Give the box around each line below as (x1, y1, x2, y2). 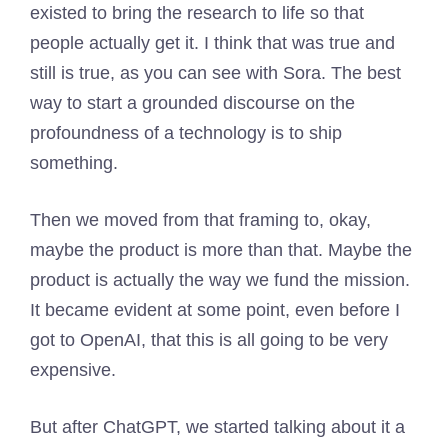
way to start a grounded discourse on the (30, 93, 355, 113)
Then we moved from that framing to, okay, (30, 210, 371, 230)
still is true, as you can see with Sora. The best (30, 63, 401, 83)
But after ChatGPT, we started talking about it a (30, 417, 405, 437)
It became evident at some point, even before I (30, 300, 400, 320)
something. (30, 153, 118, 173)
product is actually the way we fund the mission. (30, 270, 410, 290)
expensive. (30, 360, 116, 380)
